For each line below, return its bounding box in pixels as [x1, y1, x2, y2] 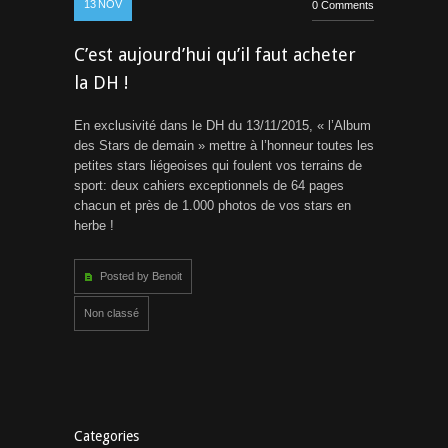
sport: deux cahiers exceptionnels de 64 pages [74, 178, 344, 193]
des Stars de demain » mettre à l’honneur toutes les [74, 138, 374, 153]
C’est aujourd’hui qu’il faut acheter [74, 44, 356, 65]
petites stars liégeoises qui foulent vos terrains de [74, 158, 362, 173]
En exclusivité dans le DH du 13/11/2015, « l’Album [74, 118, 371, 133]
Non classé [84, 307, 139, 319]
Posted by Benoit [100, 270, 182, 282]
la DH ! [74, 72, 128, 93]
